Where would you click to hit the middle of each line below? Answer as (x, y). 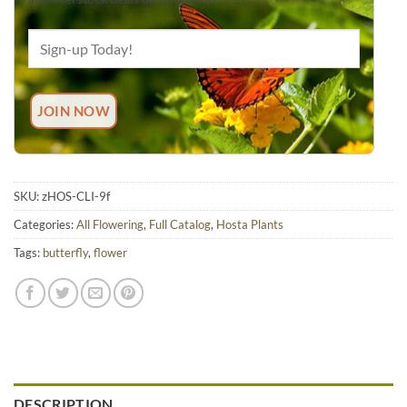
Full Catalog (180, 225)
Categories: (45, 225)
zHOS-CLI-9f (76, 197)
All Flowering (110, 225)
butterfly (65, 253)
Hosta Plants (250, 225)
